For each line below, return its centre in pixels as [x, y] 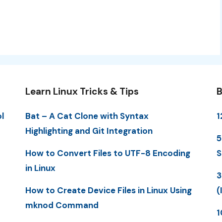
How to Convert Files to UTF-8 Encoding [108, 153]
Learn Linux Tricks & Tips [82, 91]
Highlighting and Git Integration [89, 131]
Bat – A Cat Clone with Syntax [87, 116]
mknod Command [62, 205]
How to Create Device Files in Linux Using [108, 191]
